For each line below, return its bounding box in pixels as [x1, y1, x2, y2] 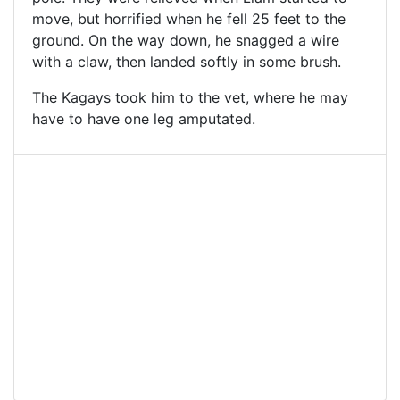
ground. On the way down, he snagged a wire [32, 31, 339, 50]
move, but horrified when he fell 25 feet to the [32, 10, 346, 29]
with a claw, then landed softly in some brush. [32, 53, 341, 71]
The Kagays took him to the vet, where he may [32, 88, 348, 107]
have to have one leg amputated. [32, 110, 255, 129]
